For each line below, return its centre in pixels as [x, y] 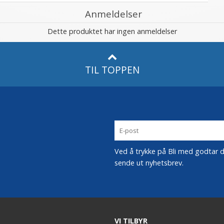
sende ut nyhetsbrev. [149, 163]
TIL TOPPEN [112, 70]
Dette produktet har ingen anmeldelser [112, 31]
